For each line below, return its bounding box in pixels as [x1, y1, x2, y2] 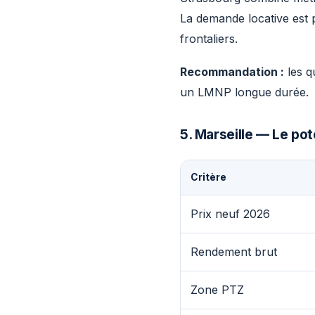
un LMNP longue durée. [180, 85, 309, 99]
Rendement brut [191, 245, 277, 259]
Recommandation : [180, 65, 284, 79]
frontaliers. [180, 32, 238, 46]
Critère [191, 172, 226, 183]
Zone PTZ [191, 283, 244, 297]
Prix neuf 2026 [191, 207, 270, 221]
